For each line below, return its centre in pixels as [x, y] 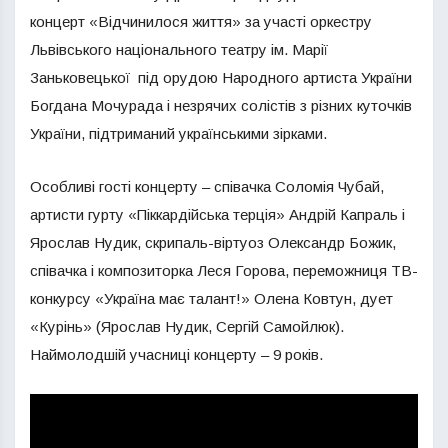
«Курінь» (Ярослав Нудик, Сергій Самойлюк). [187, 326]
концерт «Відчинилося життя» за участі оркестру [201, 21]
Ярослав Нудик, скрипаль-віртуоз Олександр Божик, [213, 242]
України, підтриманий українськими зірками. [178, 133]
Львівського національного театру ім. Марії [179, 49]
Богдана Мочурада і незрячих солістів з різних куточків [221, 105]
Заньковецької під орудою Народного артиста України [221, 77]
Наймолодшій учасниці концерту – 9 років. [176, 354]
